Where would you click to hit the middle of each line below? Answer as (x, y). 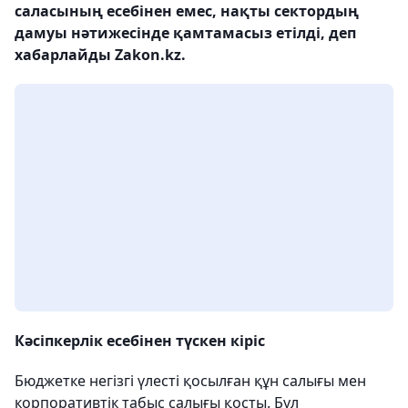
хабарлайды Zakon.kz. (100, 55)
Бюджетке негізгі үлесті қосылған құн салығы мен (190, 381)
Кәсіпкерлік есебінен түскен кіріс (140, 341)
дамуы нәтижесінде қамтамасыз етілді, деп (185, 33)
